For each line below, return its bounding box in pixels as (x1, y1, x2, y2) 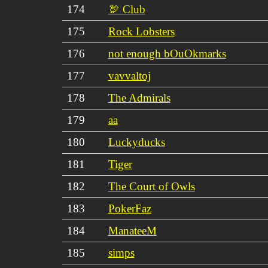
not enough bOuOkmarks (108, 47, 226, 60)
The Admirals (108, 91, 170, 104)
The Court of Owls (108, 179, 195, 193)
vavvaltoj (108, 69, 151, 82)
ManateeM (108, 224, 157, 237)
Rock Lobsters (108, 25, 175, 38)
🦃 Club (108, 2, 145, 16)
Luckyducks (108, 135, 165, 148)
